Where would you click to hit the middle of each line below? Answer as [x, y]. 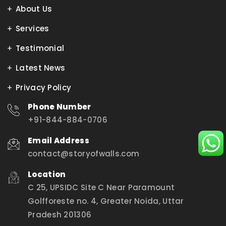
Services [33, 29]
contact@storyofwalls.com [84, 154]
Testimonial [40, 48]
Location [47, 175]
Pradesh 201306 [60, 215]
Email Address [59, 141]
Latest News [41, 68]
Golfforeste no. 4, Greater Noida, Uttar [106, 201]
